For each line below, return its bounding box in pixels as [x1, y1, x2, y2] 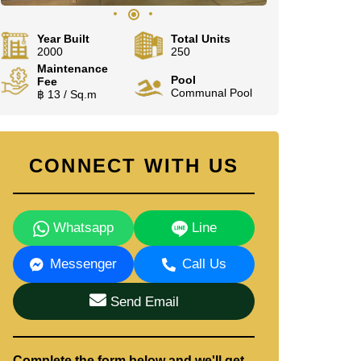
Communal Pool [170, 86, 252, 99]
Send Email [106, 294, 179, 309]
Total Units [170, 32, 230, 45]
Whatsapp [48, 220, 114, 235]
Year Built [37, 32, 89, 45]
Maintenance [37, 62, 108, 75]
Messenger [50, 256, 117, 272]
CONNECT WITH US [29, 155, 239, 176]
